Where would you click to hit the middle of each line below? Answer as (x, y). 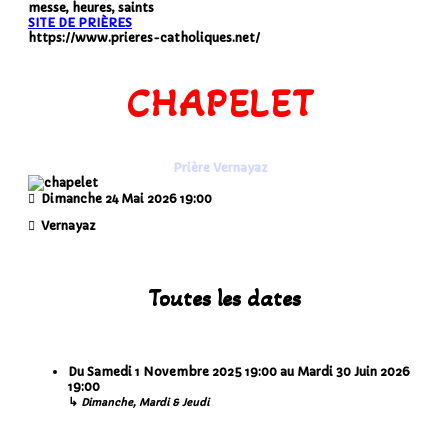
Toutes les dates (224, 298)
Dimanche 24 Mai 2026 (109, 198)
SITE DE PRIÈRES (80, 23)
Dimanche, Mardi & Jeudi (145, 402)
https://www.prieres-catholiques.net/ (144, 38)
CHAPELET (220, 102)
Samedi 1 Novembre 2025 (164, 371)
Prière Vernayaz (220, 167)
